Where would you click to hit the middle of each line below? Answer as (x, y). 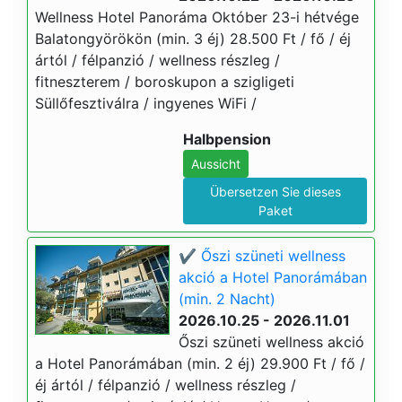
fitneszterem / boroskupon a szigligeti (165, 82)
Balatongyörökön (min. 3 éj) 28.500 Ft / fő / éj (193, 39)
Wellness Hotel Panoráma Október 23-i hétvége (197, 17)
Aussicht (216, 164)
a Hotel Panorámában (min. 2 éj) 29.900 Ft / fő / (200, 363)
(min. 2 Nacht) (227, 299)
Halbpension (227, 139)
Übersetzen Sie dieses (275, 192)
